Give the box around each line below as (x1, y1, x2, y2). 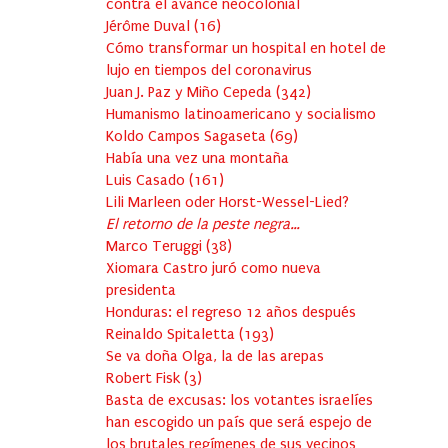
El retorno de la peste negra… (106, 215, 300, 234)
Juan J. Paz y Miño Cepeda (106, 83, 276, 102)
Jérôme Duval (106, 17, 194, 36)
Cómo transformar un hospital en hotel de (106, 39, 386, 58)
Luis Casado (106, 171, 189, 190)
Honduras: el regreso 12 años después (106, 303, 356, 322)
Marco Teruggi (106, 237, 206, 256)
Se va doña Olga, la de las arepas (106, 347, 324, 366)
